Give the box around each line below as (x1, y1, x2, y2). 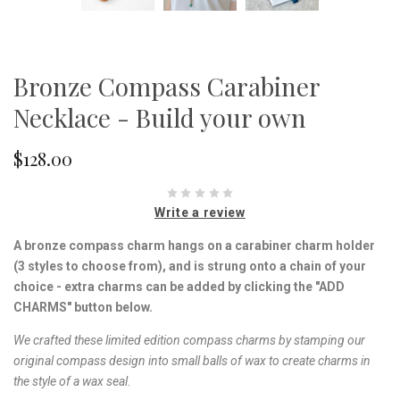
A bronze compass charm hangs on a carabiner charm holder (13, 237, 375, 253)
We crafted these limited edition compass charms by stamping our (13, 332, 365, 347)
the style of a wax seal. (13, 373, 137, 388)
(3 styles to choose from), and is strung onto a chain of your (13, 258, 366, 273)
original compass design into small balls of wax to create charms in (13, 353, 371, 368)
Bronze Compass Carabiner (13, 70, 320, 103)
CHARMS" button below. (13, 299, 153, 314)
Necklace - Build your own (13, 101, 306, 134)
